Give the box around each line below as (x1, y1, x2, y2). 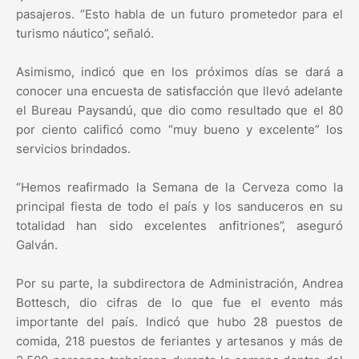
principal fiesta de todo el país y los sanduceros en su (16, 199, 343, 215)
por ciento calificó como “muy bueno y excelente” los (16, 122, 343, 138)
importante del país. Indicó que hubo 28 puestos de (16, 314, 343, 330)
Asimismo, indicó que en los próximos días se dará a (16, 64, 343, 80)
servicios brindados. (16, 141, 131, 157)
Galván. (16, 237, 58, 253)
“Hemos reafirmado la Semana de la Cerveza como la (16, 179, 343, 196)
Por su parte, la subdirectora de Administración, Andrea (16, 276, 343, 292)
